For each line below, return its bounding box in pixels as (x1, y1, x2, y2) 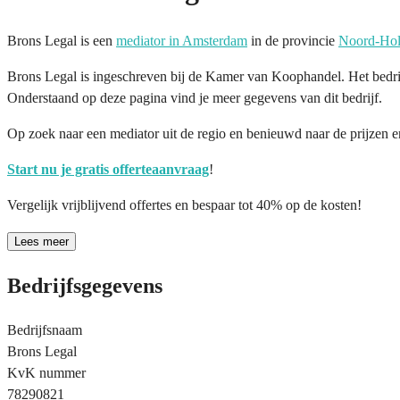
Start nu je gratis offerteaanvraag (7, 161, 209, 177)
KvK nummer (7, 364, 86, 380)
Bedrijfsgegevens (7, 273, 162, 297)
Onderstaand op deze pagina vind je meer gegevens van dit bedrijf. (7, 89, 382, 105)
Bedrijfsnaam (7, 321, 82, 337)
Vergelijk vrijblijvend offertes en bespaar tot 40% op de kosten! (7, 196, 362, 212)
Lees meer (14, 234, 69, 248)
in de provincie (247, 32, 338, 48)
